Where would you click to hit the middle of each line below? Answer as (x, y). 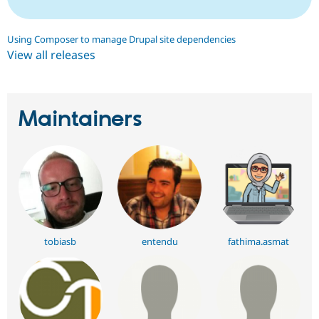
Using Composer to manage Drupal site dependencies (121, 39)
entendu (159, 241)
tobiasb (61, 241)
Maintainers (80, 119)
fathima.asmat (259, 241)
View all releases (51, 54)
